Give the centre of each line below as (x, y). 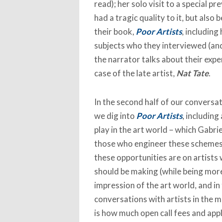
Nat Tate (192, 73)
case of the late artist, (135, 73)
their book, (115, 32)
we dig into (115, 115)
